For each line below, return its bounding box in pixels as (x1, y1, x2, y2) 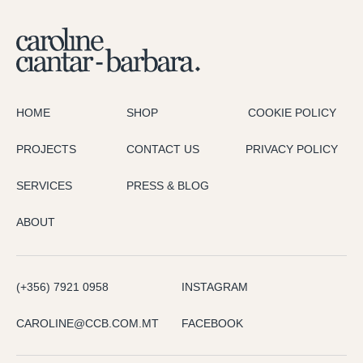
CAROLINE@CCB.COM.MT (16, 316, 159, 330)
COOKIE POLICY (247, 105, 336, 119)
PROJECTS (16, 142, 76, 156)
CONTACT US (126, 142, 199, 156)
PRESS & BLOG (126, 178, 209, 192)
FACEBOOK (181, 316, 243, 330)
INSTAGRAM (181, 280, 248, 293)
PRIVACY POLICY (246, 142, 338, 156)
